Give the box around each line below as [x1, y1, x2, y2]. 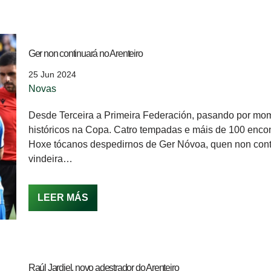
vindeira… [28, 154, 75, 165]
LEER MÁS [37, 192, 88, 203]
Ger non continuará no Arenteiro [28, 48, 143, 59]
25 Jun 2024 [28, 70, 76, 80]
